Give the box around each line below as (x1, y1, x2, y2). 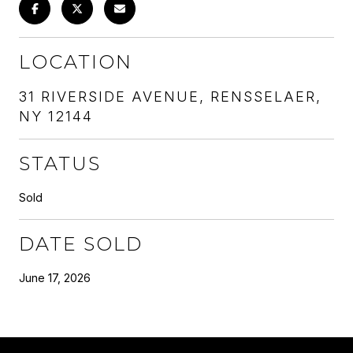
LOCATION (19, 50, 132, 73)
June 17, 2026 (19, 270, 91, 284)
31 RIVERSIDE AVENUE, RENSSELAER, (19, 87, 321, 105)
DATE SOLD (19, 232, 143, 255)
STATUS (19, 151, 101, 175)
